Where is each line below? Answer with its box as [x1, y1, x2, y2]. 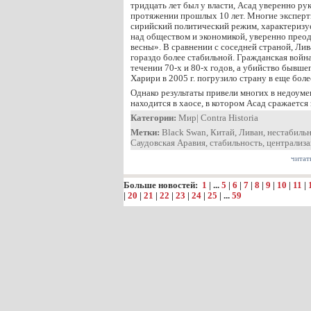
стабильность [210, 137, 262, 148]
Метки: [131, 127, 160, 137]
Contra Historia [201, 112, 258, 123]
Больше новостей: [124, 180, 202, 190]
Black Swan [162, 127, 206, 137]
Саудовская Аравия [131, 137, 205, 148]
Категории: [131, 112, 176, 123]
